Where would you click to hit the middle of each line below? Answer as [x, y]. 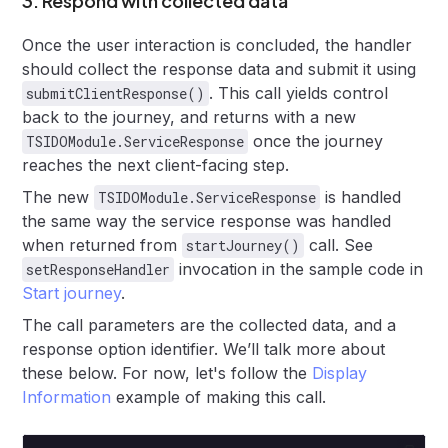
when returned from [102, 244]
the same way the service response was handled [207, 220]
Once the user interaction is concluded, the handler [217, 44]
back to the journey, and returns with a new [189, 116]
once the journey [316, 140]
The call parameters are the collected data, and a [209, 324]
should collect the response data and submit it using [219, 68]
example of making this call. [219, 396]
